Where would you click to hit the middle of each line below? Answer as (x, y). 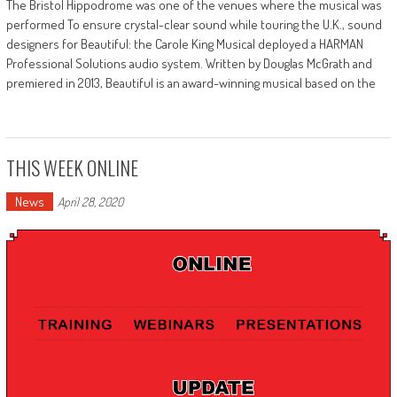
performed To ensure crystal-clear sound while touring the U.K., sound (194, 24)
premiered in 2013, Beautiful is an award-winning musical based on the (191, 82)
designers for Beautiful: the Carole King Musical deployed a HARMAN (184, 43)
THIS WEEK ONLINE (72, 167)
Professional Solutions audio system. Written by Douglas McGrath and (189, 63)
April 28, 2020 (90, 201)
